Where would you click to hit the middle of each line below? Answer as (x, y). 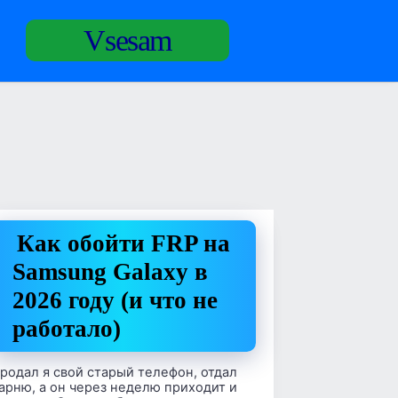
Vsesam (127, 40)
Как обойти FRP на (124, 243)
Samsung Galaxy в (111, 272)
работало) (67, 329)
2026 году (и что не (115, 300)
